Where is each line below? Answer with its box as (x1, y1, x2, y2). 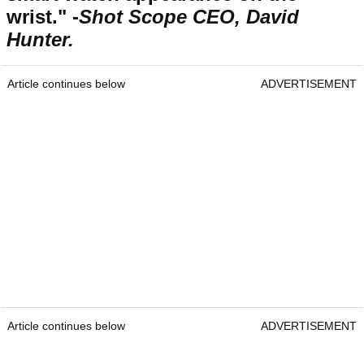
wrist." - (6, 6, 79, 28)
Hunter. (6, 28, 74, 51)
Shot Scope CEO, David (79, 6, 299, 28)
